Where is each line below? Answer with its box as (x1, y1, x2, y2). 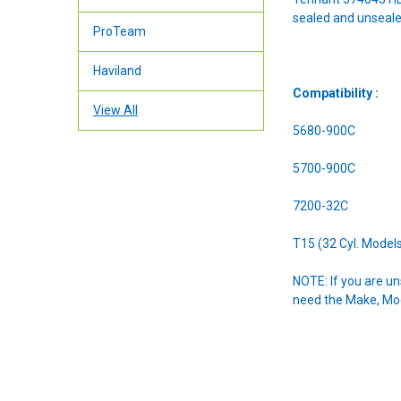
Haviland (92, 64, 141, 79)
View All (92, 103, 138, 118)
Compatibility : (293, 85, 380, 100)
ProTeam (92, 24, 146, 39)
